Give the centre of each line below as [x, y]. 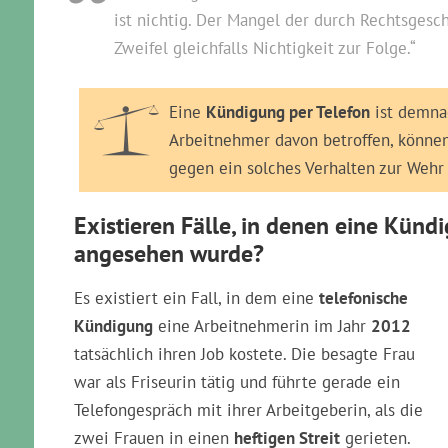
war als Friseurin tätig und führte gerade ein [237, 382]
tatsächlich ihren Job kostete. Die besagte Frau [244, 354]
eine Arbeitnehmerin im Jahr [262, 326]
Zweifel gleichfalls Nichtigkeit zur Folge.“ [265, 48]
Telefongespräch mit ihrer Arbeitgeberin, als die [248, 410]
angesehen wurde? [169, 253]
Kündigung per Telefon [288, 112]
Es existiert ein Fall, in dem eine [196, 298]
